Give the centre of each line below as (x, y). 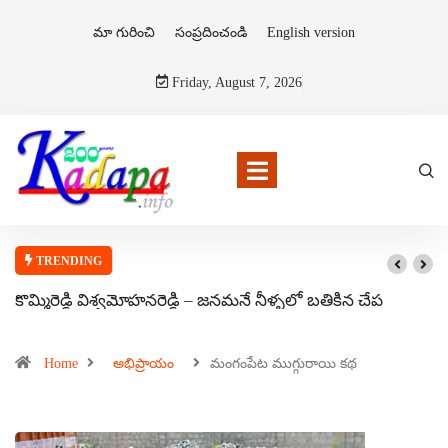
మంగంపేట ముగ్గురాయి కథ (283, 363)
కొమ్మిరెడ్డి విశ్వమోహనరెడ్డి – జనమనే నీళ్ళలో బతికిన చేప (199, 301)
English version (311, 32)
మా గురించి (124, 32)
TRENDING (67, 260)
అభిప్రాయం (143, 363)
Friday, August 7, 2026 (234, 82)
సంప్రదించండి (211, 32)
